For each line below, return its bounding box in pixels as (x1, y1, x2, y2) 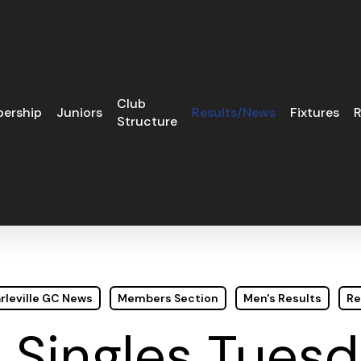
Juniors (56, 104, 103, 121)
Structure (117, 113, 178, 130)
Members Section (118, 291, 218, 305)
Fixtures (290, 104, 340, 121)
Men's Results (243, 291, 322, 305)
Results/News (192, 104, 276, 121)
